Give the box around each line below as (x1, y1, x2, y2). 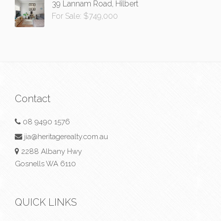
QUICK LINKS (15, 196, 77, 208)
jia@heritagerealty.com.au (24, 132, 108, 141)
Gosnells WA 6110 (15, 159, 76, 168)
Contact (15, 92, 50, 105)
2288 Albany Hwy (19, 147, 82, 156)
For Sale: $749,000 (52, 11, 118, 21)
